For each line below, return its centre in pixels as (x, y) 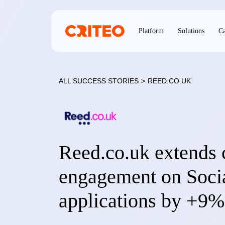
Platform (151, 31)
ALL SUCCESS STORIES (99, 81)
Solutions (191, 31)
